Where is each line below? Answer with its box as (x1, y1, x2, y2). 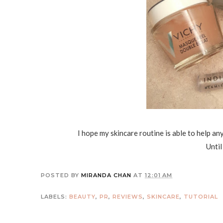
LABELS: (41, 193, 69, 200)
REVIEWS (112, 193, 143, 200)
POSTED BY (41, 171, 81, 179)
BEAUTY (69, 193, 96, 200)
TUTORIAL (184, 193, 218, 200)
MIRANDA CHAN (81, 171, 131, 179)
